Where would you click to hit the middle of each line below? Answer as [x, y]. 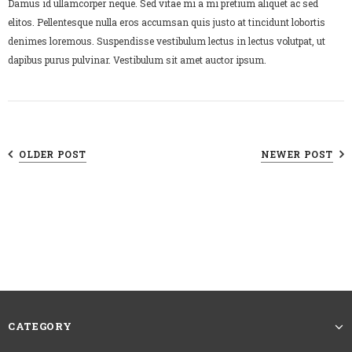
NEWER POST [297, 154]
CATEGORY [40, 326]
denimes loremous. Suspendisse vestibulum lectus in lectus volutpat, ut [167, 41]
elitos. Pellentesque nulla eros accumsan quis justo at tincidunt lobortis [167, 22]
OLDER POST [53, 154]
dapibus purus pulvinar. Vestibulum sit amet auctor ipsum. [137, 60]
